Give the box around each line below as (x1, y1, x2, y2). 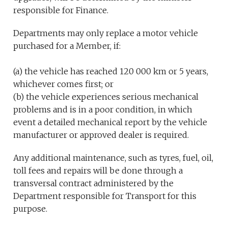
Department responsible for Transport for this (13, 191, 197, 202)
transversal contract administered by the (13, 178, 174, 189)
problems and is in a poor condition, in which (13, 104, 193, 115)
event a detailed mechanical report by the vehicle (13, 117, 208, 128)
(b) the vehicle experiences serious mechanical (13, 92, 199, 102)
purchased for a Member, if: (13, 41, 121, 51)
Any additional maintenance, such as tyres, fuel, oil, (13, 153, 214, 163)
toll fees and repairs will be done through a (13, 165, 183, 176)
